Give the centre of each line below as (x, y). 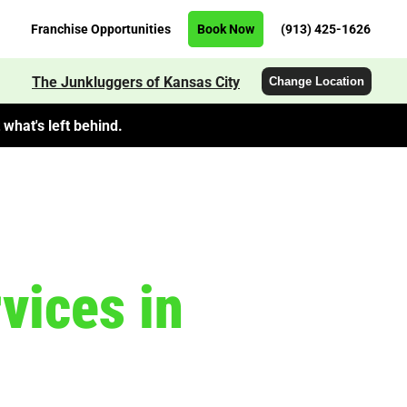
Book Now (226, 29)
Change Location (317, 81)
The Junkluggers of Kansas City (136, 81)
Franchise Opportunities (101, 29)
